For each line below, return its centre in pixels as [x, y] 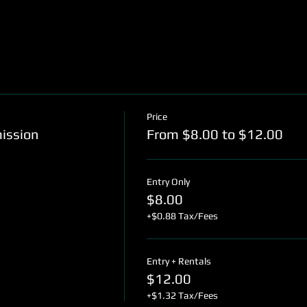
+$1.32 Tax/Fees [183, 295]
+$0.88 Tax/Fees [183, 216]
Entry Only [169, 182]
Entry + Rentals [179, 261]
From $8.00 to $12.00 [215, 134]
